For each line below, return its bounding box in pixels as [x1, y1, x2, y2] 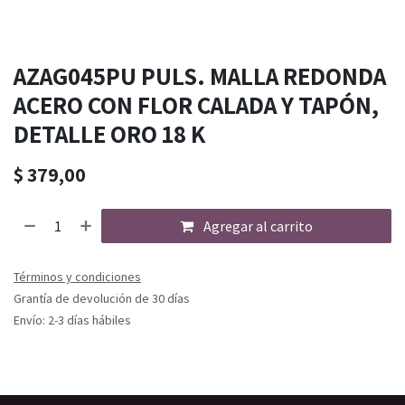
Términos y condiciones [14, 268, 141, 285]
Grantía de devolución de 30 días [14, 289, 190, 306]
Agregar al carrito [201, 216, 314, 235]
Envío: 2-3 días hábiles [14, 311, 131, 328]
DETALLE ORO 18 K [14, 117, 205, 150]
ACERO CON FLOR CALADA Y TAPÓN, [14, 88, 379, 121]
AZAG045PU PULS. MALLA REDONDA [14, 59, 386, 92]
